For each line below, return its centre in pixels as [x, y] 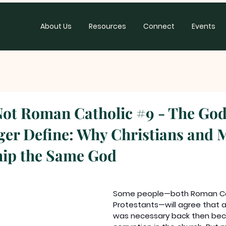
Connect [159, 26]
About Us [56, 26]
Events [204, 26]
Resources [107, 26]
